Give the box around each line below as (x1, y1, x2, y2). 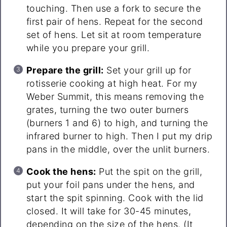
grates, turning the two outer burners (26, 104, 189, 115)
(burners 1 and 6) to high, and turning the (26, 117, 208, 128)
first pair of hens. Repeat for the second (26, 16, 203, 27)
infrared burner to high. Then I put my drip (26, 130, 213, 141)
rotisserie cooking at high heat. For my (26, 78, 198, 89)
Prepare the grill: (26, 64, 104, 75)
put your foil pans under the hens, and (26, 179, 195, 190)
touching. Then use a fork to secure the (26, 3, 201, 14)
